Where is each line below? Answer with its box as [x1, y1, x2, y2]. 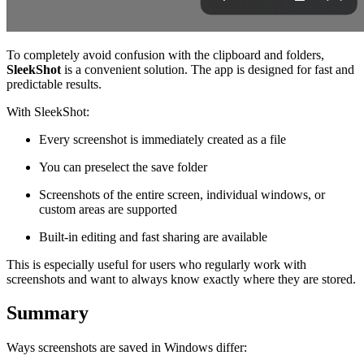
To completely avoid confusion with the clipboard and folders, [6, 47, 324, 62]
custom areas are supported [39, 201, 177, 216]
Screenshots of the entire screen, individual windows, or [39, 187, 325, 201]
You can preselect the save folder [39, 159, 207, 174]
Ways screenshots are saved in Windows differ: [6, 340, 247, 355]
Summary [6, 302, 89, 324]
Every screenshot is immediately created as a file [39, 132, 286, 146]
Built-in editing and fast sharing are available [39, 229, 267, 244]
